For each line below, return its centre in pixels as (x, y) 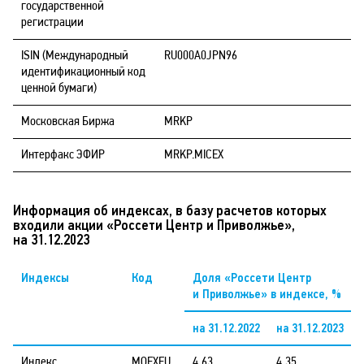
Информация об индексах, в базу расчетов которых (170, 210)
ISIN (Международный (75, 56)
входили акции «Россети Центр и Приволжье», (154, 225)
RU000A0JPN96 (201, 56)
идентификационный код (83, 72)
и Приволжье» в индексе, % (267, 294)
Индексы (45, 277)
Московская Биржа (68, 122)
